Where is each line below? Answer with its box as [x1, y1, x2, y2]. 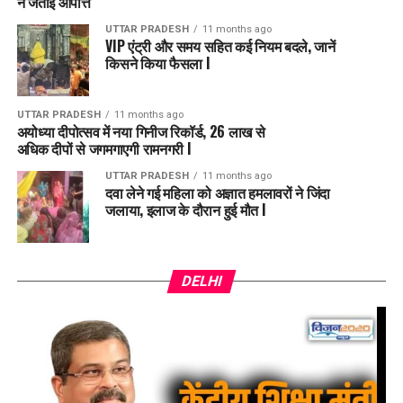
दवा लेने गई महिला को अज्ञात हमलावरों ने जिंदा [105, 182, 331, 203]
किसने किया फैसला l [105, 52, 210, 74]
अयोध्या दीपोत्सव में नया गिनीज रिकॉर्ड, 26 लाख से [16, 121, 265, 142]
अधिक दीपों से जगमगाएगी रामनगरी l [16, 138, 191, 159]
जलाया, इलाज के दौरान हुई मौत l [105, 199, 265, 220]
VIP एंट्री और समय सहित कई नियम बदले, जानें [105, 35, 336, 57]
